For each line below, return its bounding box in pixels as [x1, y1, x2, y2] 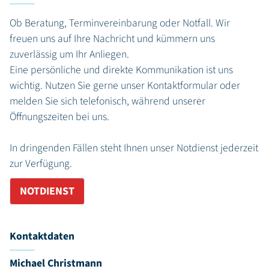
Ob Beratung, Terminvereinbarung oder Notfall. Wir [10, 16, 230, 31]
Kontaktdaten [10, 229, 74, 244]
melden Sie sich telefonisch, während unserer [10, 94, 205, 109]
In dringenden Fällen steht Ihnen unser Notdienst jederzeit [10, 141, 258, 156]
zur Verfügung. [10, 156, 72, 172]
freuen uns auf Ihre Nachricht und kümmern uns [10, 31, 215, 47]
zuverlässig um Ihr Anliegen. [10, 47, 129, 62]
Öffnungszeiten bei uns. [10, 109, 109, 125]
